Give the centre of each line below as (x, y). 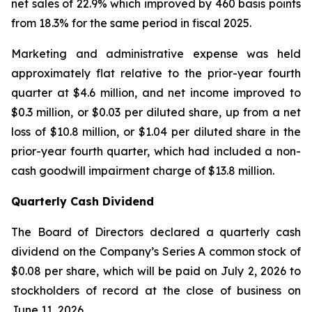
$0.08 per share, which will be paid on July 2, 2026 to (156, 271)
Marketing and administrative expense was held (156, 54)
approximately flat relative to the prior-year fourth (156, 73)
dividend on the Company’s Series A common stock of (156, 251)
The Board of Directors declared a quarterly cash (156, 232)
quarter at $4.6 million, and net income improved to (156, 93)
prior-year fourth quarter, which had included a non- (156, 151)
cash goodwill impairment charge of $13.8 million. (143, 171)
